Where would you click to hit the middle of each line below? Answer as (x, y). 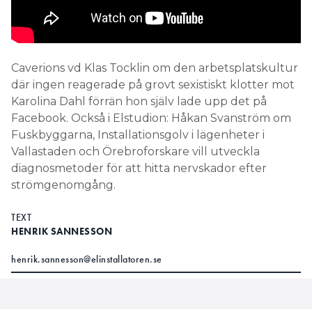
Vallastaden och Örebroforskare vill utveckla (135, 151)
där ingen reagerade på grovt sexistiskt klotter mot (153, 85)
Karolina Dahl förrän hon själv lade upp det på (139, 101)
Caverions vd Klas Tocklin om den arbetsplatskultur (155, 68)
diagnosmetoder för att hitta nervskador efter (139, 168)
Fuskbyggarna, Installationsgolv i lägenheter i (138, 135)
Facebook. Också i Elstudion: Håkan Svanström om (151, 118)
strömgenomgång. (63, 185)
